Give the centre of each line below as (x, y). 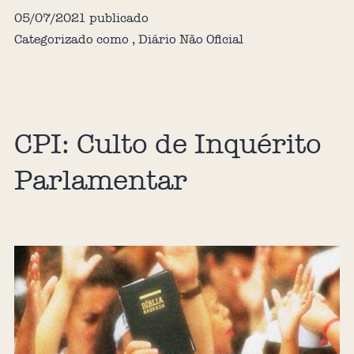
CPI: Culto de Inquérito (168, 143)
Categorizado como (73, 39)
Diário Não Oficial (190, 39)
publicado (117, 17)
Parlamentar (100, 180)
